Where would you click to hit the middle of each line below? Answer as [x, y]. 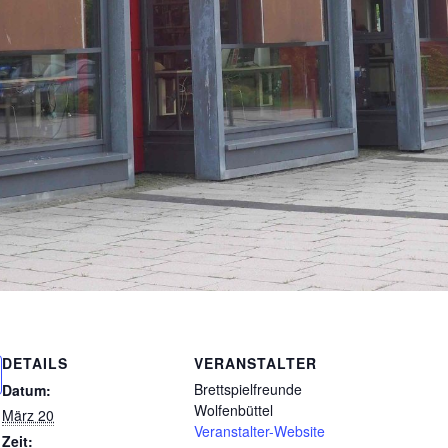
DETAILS [35, 362]
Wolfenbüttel [233, 409]
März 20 [28, 414]
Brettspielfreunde [248, 388]
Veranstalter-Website [259, 430]
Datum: [26, 389]
